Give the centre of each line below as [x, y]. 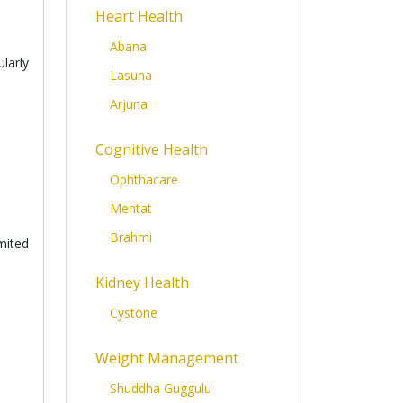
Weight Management [167, 358]
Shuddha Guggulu [161, 388]
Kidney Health [142, 282]
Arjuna [129, 104]
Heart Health [139, 16]
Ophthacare [144, 179]
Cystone [134, 313]
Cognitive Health [152, 149]
